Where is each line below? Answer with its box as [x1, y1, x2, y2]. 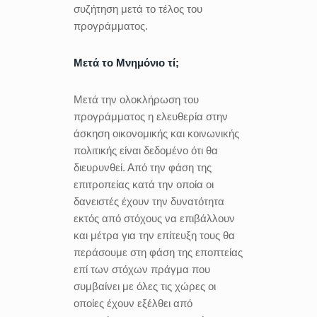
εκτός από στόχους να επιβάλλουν [74, 212, 235, 224]
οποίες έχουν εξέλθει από [74, 296, 192, 309]
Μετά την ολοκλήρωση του [74, 93, 199, 105]
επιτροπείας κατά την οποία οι [74, 178, 214, 190]
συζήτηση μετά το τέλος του [74, 2, 202, 15]
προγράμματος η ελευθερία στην [74, 110, 228, 122]
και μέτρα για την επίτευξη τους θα [74, 229, 235, 241]
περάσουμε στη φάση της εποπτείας [74, 246, 243, 258]
